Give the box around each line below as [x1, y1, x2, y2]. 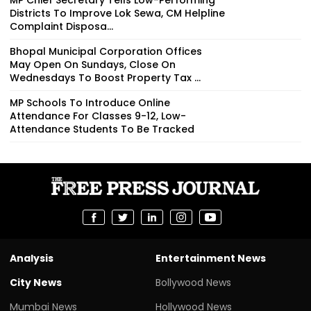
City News [10, 275, 62, 289]
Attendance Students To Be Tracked [10, 121, 194, 136]
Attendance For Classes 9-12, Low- [10, 108, 186, 123]
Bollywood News [155, 275, 231, 289]
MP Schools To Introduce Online [10, 95, 170, 110]
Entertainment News [155, 251, 266, 265]
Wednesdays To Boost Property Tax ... [10, 70, 201, 85]
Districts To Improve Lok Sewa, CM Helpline [10, 6, 225, 20]
